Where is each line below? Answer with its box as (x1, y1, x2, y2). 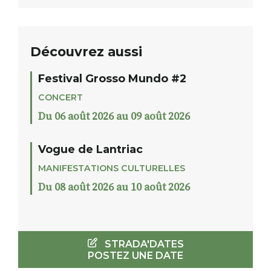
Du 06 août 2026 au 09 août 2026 (38, 110, 190, 124)
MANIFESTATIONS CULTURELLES (38, 163, 185, 174)
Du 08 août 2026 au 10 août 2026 (38, 181, 190, 195)
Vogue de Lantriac (38, 143, 143, 156)
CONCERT (38, 92, 83, 103)
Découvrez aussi (30, 44, 142, 60)
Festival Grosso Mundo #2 (38, 72, 186, 85)
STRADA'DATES (97, 238, 184, 250)
